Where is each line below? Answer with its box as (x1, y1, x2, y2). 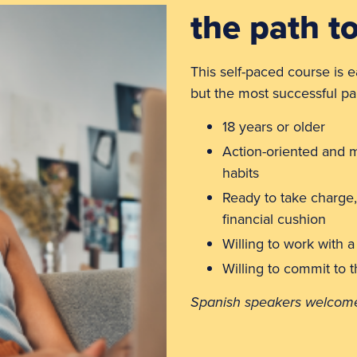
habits (222, 163, 259, 183)
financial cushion (222, 209, 326, 229)
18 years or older (222, 116, 325, 137)
